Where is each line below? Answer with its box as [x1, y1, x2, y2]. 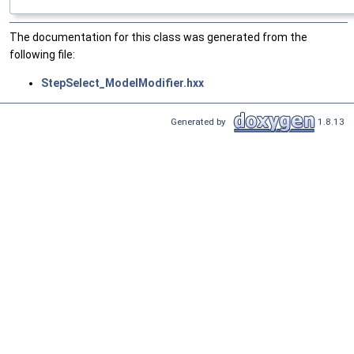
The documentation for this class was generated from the [9, 31, 307, 44]
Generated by [171, 115, 231, 127]
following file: [9, 48, 75, 62]
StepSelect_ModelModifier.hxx [41, 77, 204, 90]
